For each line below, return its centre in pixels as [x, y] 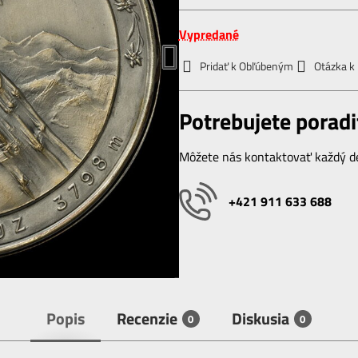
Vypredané [209, 34]
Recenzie [147, 319]
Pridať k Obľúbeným [246, 66]
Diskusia [260, 319]
